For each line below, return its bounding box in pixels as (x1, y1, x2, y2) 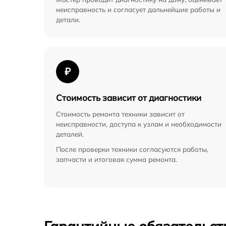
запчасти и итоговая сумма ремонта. (56, 155, 177, 164)
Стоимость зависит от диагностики (56, 92, 201, 103)
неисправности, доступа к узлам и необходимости (56, 120, 221, 129)
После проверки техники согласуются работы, (56, 145, 208, 154)
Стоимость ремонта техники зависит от (56, 109, 185, 119)
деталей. (56, 130, 84, 139)
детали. (56, 15, 80, 24)
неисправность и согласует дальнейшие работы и (56, 5, 220, 14)
